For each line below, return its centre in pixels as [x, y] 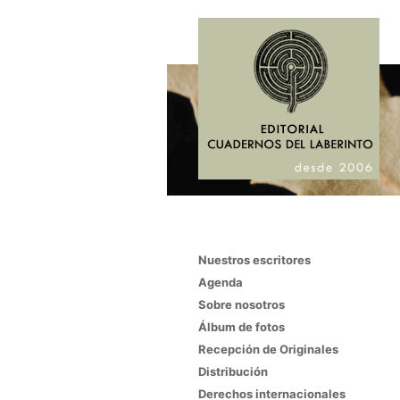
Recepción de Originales [268, 349]
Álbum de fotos [241, 327]
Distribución [233, 371]
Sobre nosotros [241, 304]
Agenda [220, 282]
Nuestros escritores [254, 260]
